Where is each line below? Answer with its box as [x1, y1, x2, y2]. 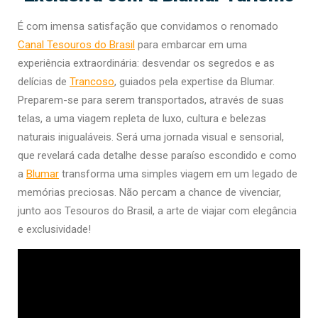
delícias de [18, 75, 70, 89]
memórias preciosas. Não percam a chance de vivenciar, [18, 186, 281, 199]
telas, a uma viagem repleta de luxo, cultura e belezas [18, 112, 266, 126]
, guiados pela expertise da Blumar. [114, 75, 275, 89]
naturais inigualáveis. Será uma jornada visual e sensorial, [18, 131, 284, 144]
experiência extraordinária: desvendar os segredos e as [18, 57, 275, 70]
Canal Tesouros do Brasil [18, 38, 135, 52]
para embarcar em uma [135, 38, 247, 52]
